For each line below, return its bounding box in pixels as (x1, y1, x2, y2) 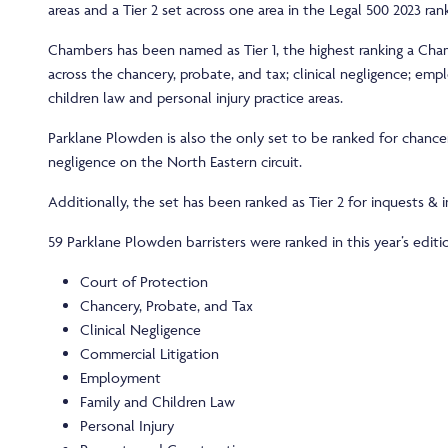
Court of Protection (80, 272, 208, 292)
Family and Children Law (80, 392, 235, 412)
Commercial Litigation (80, 344, 219, 364)
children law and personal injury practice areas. (48, 88, 343, 108)
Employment (80, 368, 161, 388)
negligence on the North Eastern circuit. (48, 152, 302, 172)
